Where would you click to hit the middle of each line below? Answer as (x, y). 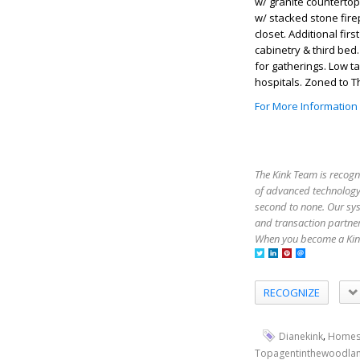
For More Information (306, 106)
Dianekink (301, 337)
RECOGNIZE (292, 292)
